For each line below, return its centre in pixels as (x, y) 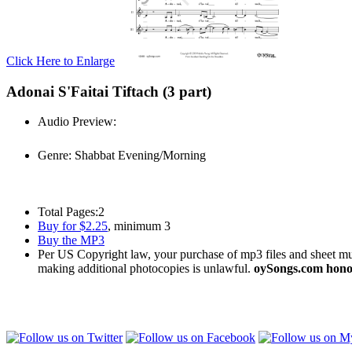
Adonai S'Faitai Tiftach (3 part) (109, 91)
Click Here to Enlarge (60, 61)
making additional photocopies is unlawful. (146, 269)
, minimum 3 (139, 226)
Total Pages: (68, 212)
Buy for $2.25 (73, 226)
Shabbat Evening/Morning (139, 156)
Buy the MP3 (71, 240)
